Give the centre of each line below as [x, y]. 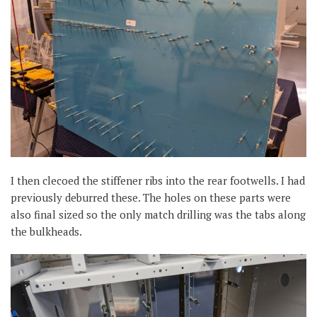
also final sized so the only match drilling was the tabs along [158, 215]
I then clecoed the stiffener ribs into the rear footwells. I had [158, 181]
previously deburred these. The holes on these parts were [151, 198]
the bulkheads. [46, 232]
